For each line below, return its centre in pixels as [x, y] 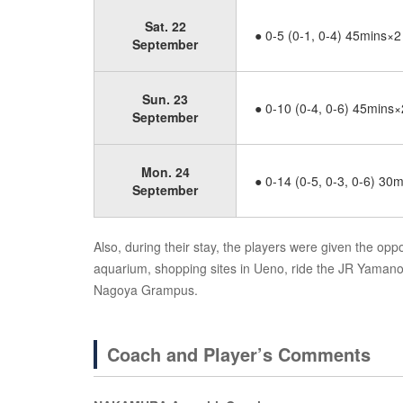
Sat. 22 [165, 26]
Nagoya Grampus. [146, 290]
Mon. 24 [165, 172]
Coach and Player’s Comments [239, 354]
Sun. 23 [165, 99]
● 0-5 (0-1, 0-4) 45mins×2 [328, 35]
